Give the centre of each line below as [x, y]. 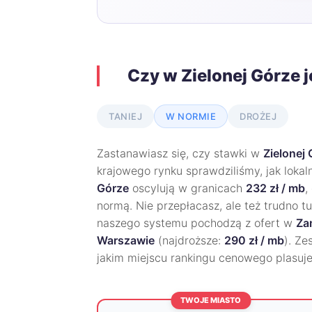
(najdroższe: [189, 240]
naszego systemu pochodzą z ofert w [196, 223]
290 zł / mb [254, 240]
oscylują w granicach [187, 188]
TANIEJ [125, 116]
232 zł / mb [275, 188]
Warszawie [126, 240]
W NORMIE [191, 116]
